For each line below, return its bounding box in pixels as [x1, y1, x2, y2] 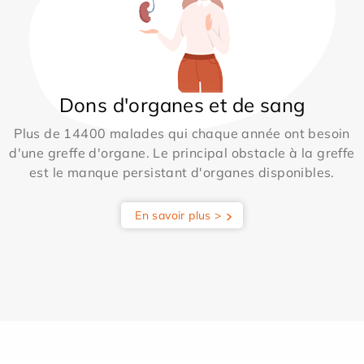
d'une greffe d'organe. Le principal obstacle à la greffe [9, 144, 355, 161]
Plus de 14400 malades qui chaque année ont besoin [14, 124, 350, 141]
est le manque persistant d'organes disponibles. [29, 163, 335, 180]
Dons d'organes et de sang [58, 92, 305, 117]
